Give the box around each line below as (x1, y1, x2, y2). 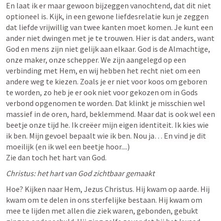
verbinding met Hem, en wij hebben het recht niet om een (6, 66, 200, 75)
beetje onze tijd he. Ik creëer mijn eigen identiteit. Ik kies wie (6, 120, 209, 130)
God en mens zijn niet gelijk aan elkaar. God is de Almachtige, (6, 44, 210, 54)
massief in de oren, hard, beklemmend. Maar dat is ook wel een (6, 109, 215, 119)
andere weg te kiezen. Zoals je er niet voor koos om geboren (6, 76, 207, 86)
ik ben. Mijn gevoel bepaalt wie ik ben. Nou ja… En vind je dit (6, 131, 206, 141)
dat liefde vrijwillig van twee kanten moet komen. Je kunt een (6, 22, 213, 32)
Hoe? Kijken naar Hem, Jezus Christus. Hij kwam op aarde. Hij (6, 184, 210, 194)
